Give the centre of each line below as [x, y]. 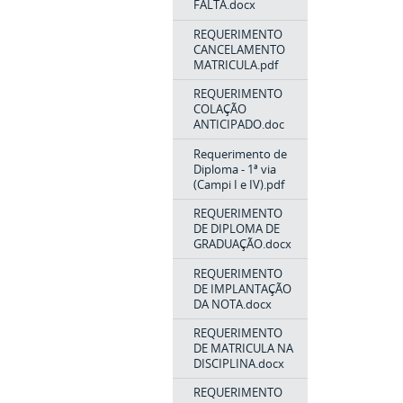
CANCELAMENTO [239, 49]
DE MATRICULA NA [243, 348]
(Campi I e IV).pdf [238, 184]
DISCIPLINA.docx [238, 363]
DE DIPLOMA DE [236, 229]
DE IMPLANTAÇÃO [242, 288]
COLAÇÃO [219, 109]
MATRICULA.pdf [235, 64]
